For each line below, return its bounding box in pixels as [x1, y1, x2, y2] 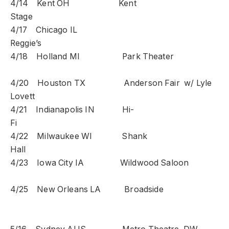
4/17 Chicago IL [10, 25, 118, 35]
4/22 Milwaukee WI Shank [10, 131, 148, 142]
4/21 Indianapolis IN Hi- [10, 105, 134, 115]
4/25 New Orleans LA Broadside [10, 185, 178, 195]
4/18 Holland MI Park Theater [10, 52, 219, 62]
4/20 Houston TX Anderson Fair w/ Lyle [10, 78, 212, 88]
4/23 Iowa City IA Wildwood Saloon [10, 158, 217, 168]
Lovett [10, 91, 35, 102]
